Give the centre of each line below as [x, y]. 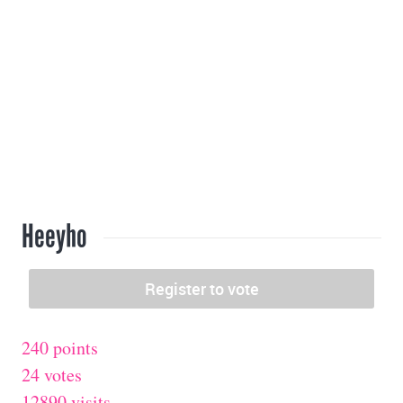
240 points [60, 348]
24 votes [52, 375]
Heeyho [54, 237]
